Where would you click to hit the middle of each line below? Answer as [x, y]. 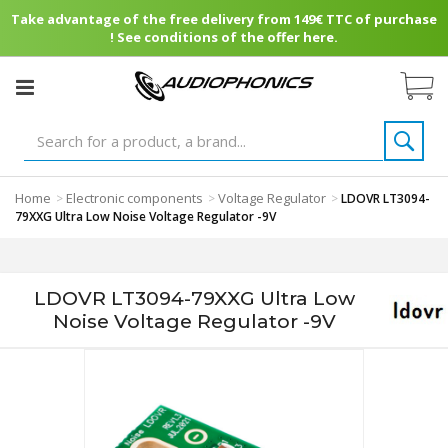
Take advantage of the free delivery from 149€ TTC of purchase [224, 19]
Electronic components [134, 198]
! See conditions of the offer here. [224, 37]
